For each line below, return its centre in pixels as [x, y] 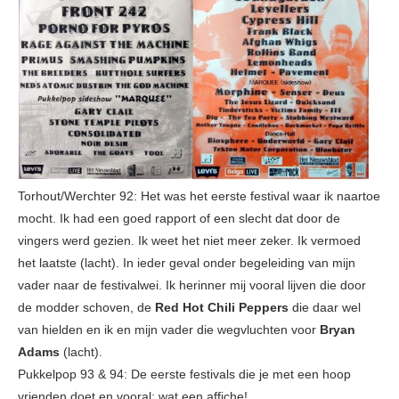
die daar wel [325, 308]
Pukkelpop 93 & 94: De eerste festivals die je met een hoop [184, 375]
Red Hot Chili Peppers [222, 308]
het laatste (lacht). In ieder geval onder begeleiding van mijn [187, 263]
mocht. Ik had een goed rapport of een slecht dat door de [179, 219]
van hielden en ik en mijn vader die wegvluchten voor [169, 330]
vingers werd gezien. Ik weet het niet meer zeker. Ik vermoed [189, 241]
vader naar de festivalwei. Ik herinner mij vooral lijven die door [192, 285]
